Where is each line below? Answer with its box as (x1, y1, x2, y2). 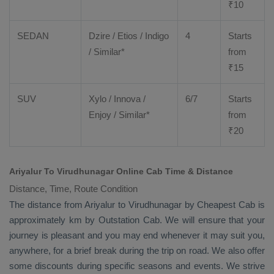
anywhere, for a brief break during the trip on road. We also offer (9, 245, 265, 256)
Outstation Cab (98, 215, 160, 225)
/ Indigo (138, 31, 169, 41)
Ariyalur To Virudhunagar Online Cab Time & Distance (9, 166, 233, 176)
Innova (114, 94, 141, 104)
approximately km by (9, 215, 98, 225)
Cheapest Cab (197, 199, 256, 210)
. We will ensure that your (159, 215, 265, 225)
